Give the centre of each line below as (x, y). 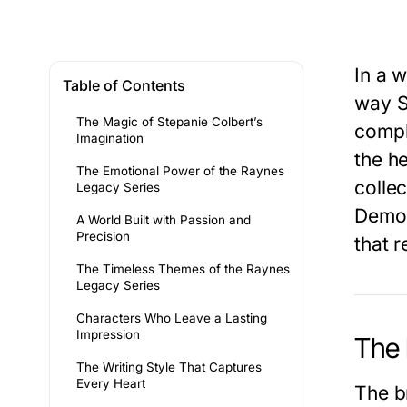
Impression (108, 335)
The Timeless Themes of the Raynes (183, 269)
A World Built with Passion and (164, 220)
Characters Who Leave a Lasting (172, 318)
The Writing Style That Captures (169, 367)
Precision (103, 237)
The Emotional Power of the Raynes (180, 171)
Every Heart (111, 384)
